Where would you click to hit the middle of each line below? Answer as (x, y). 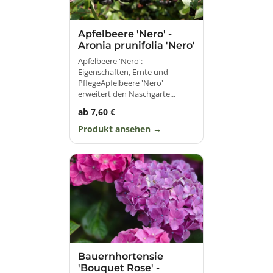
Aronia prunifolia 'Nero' (136, 45)
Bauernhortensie (121, 256)
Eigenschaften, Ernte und (123, 72)
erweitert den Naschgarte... (127, 94)
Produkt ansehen (115, 129)
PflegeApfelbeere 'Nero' (121, 83)
